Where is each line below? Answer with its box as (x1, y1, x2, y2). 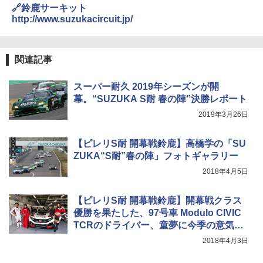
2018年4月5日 (203, 167, 248, 176)
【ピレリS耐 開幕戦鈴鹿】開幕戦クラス (73, 195, 242, 205)
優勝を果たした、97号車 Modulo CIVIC (73, 207, 241, 218)
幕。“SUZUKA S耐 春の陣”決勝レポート (73, 93, 247, 104)
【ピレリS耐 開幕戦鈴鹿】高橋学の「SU (73, 138, 246, 149)
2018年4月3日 (203, 236, 248, 245)
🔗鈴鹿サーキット (12, 2, 87, 13)
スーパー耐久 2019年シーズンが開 (73, 81, 219, 92)
